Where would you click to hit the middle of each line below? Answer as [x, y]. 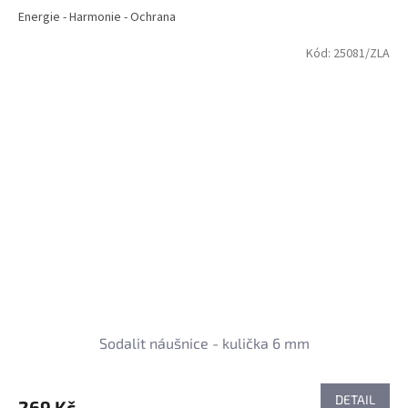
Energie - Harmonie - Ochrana [97, 17]
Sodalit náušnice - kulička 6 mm [204, 343]
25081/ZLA [362, 53]
